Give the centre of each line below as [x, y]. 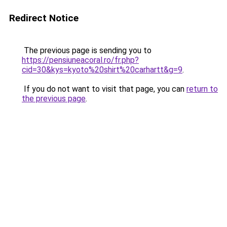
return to [202, 89]
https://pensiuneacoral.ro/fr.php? [80, 60]
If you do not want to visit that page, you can [104, 89]
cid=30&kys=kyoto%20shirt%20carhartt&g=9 [102, 70]
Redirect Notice [44, 18]
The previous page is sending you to [87, 50]
